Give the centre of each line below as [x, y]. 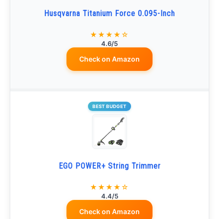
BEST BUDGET [109, 106]
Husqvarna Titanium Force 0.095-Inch [109, 13]
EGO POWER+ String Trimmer [109, 166]
